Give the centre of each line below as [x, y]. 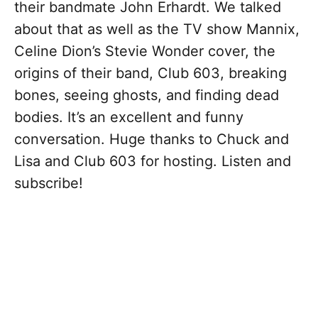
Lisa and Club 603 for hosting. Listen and [153, 161]
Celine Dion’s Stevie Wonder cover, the [145, 51]
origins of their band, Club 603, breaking [150, 73]
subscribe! [49, 183]
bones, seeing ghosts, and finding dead [147, 95]
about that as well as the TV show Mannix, [157, 29]
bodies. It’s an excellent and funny [129, 117]
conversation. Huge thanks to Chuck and [152, 139]
